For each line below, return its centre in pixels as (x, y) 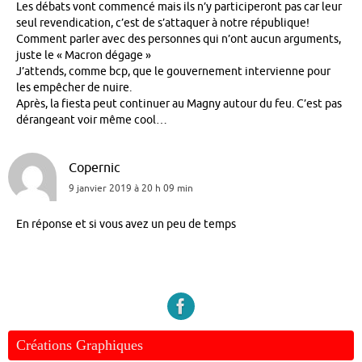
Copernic (94, 168)
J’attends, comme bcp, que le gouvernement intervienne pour (173, 72)
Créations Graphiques (80, 345)
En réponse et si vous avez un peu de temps (126, 225)
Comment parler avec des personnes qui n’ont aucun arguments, (179, 40)
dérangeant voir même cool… (92, 120)
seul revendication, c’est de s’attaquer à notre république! (163, 23)
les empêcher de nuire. (74, 88)
